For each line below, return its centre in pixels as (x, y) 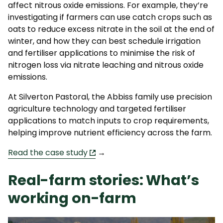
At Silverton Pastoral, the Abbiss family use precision (110, 97)
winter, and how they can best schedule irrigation (104, 41)
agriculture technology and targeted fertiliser (97, 109)
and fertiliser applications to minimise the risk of (102, 53)
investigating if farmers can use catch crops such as (110, 17)
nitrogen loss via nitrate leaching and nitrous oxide (106, 65)
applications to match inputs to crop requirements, (109, 120)
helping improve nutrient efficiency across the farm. (110, 132)
